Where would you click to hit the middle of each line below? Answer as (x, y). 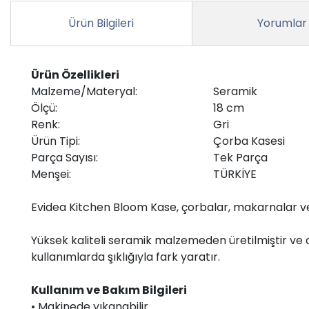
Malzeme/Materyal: (84, 91)
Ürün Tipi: (56, 141)
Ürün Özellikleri (75, 74)
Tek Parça (240, 157)
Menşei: (51, 174)
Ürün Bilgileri (101, 23)
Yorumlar (282, 23)
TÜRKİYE (235, 174)
